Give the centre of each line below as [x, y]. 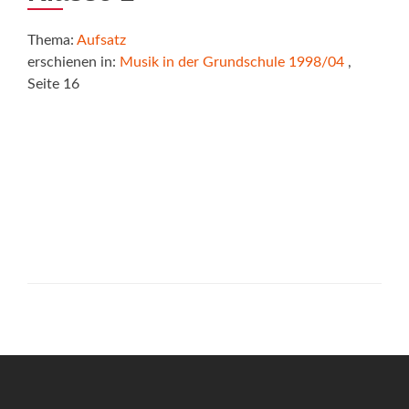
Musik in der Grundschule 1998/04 [232, 62]
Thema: [52, 40]
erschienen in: [73, 62]
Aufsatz [101, 40]
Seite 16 [53, 84]
